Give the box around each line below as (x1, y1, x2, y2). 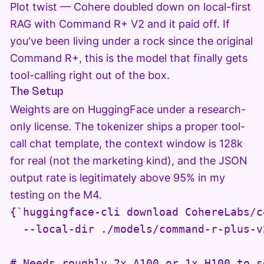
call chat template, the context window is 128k (9, 137, 243, 150)
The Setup (9, 87, 63, 98)
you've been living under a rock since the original (9, 35, 253, 48)
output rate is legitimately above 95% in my (9, 171, 225, 184)
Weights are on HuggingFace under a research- (9, 103, 246, 116)
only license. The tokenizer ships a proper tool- (9, 120, 245, 133)
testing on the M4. (9, 189, 102, 202)
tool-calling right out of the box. (9, 69, 170, 82)
